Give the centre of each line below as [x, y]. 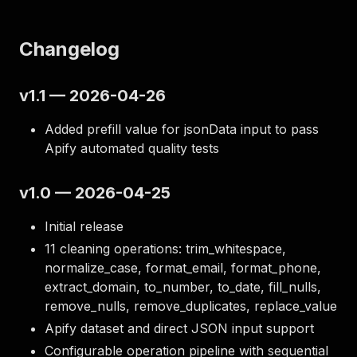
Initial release [84, 226]
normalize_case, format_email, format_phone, [183, 268]
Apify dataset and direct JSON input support [179, 328]
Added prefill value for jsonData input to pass [182, 129]
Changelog [69, 49]
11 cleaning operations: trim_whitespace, [165, 249]
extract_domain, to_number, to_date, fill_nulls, [183, 287]
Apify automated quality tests [132, 148]
